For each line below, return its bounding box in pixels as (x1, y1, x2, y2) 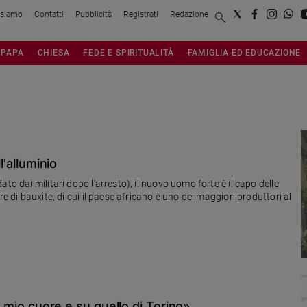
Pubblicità (75, 9, 112, 19)
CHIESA (37, 47, 70, 58)
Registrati (123, 9, 158, 19)
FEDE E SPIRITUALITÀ (83, 47, 174, 58)
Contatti (34, 9, 64, 19)
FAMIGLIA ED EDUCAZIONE (187, 47, 302, 58)
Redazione (170, 9, 208, 19)
